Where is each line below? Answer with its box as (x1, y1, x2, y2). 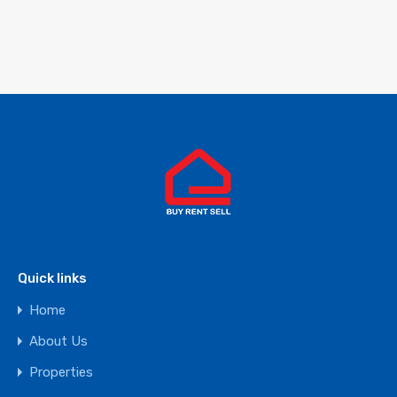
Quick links (18, 270, 87, 286)
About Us (29, 333, 88, 349)
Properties (29, 364, 93, 380)
